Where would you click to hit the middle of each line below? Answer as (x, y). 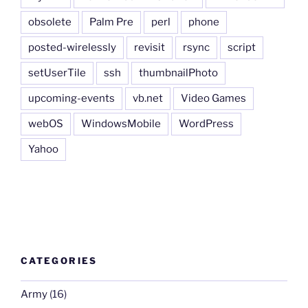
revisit (150, 47)
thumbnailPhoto (178, 73)
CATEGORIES (59, 261)
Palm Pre (111, 22)
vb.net (148, 98)
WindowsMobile (121, 123)
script (242, 47)
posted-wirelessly (72, 47)
